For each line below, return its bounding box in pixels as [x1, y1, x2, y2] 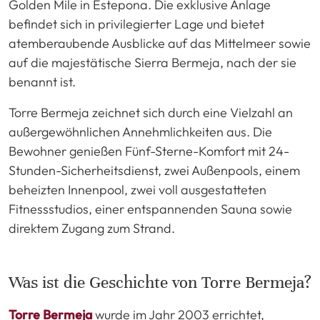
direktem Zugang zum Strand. [9, 219, 175, 236]
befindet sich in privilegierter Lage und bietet [9, 15, 264, 32]
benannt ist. [9, 73, 76, 90]
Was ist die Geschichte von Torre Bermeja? [9, 271, 311, 293]
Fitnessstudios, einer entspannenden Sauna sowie [9, 200, 292, 217]
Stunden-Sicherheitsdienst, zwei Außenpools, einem [9, 161, 300, 179]
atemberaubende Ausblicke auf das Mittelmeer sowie [9, 34, 311, 51]
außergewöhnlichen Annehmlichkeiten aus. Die [9, 123, 272, 140]
